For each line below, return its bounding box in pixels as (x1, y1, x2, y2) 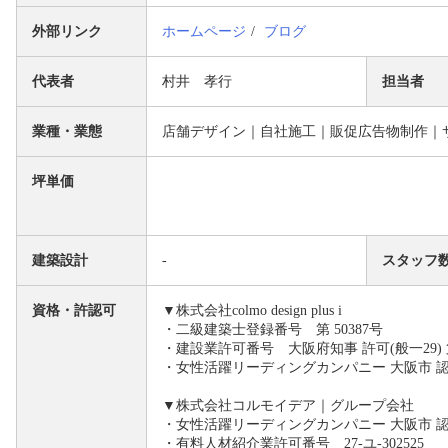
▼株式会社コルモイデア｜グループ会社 (162, 398, 415, 413)
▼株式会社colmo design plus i (162, 303, 343, 318)
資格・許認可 (32, 303, 117, 318)
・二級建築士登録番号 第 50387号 (162, 322, 384, 337)
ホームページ (162, 24, 247, 39)
